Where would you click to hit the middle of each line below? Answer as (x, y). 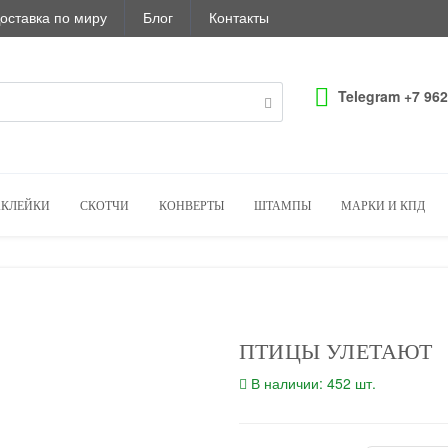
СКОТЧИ (104, 205)
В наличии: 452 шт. (313, 382)
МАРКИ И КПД (383, 205)
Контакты (239, 17)
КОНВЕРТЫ (191, 205)
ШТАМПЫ (282, 205)
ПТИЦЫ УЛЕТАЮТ (336, 351)
